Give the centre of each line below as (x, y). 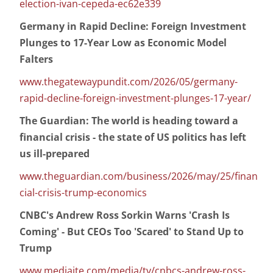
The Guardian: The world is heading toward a (129, 121)
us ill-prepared (55, 154)
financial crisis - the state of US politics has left (133, 137)
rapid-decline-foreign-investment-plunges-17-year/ (135, 98)
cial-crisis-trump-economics (83, 193)
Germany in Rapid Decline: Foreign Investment (133, 27)
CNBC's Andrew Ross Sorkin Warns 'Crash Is (125, 215)
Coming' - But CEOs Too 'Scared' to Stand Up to (132, 232)
